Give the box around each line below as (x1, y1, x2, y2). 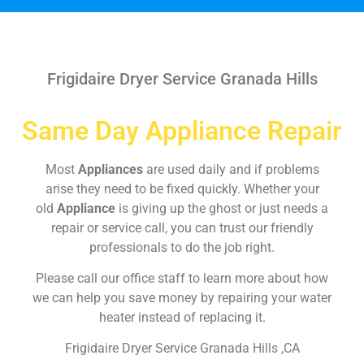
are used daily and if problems (145, 161, 319, 177)
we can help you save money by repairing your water (32, 289, 331, 305)
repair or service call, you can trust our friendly (50, 219, 314, 236)
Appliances (77, 161, 146, 177)
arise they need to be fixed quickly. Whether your (45, 180, 319, 197)
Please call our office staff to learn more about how (36, 270, 328, 286)
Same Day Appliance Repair (22, 115, 342, 146)
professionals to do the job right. (89, 239, 275, 255)
